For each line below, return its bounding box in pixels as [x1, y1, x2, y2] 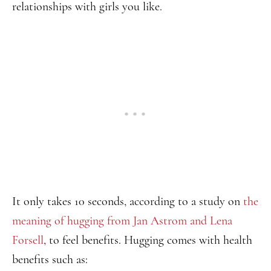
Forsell [12, 233, 44, 247]
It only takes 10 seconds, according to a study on [12, 194, 243, 209]
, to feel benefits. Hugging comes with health [44, 233, 252, 247]
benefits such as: [12, 252, 88, 267]
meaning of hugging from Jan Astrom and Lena [12, 214, 232, 228]
